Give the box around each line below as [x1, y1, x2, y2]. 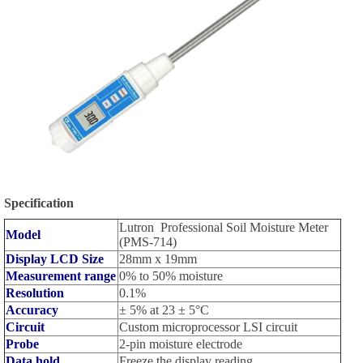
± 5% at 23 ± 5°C [118, 302, 209, 317]
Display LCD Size [5, 251, 104, 266]
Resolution [5, 285, 64, 300]
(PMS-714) [118, 234, 177, 249]
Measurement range [5, 268, 116, 283]
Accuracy [5, 302, 58, 317]
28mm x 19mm [118, 251, 197, 266]
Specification [3, 195, 74, 210]
